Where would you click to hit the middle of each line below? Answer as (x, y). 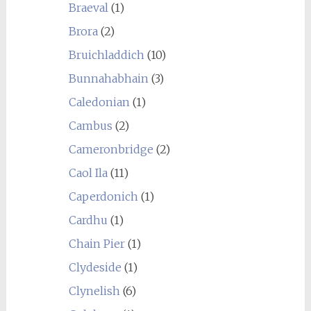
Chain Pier (96, 243)
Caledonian (99, 102)
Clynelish (94, 291)
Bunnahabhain (108, 78)
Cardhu (88, 220)
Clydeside (95, 267)
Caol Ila (88, 173)
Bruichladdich (106, 54)
